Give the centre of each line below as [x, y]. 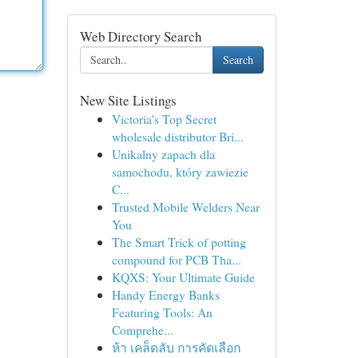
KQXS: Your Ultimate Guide [183, 277]
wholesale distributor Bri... [177, 136]
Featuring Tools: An [162, 312]
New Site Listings [128, 100]
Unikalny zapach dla [163, 154]
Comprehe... [142, 330]
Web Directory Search [140, 36]
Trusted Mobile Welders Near [185, 207]
